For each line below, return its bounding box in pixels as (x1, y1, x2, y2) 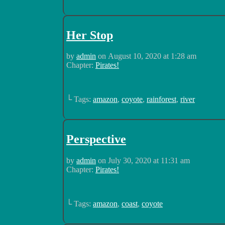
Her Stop (66, 28, 113, 42)
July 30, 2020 (108, 156, 151, 165)
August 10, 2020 (108, 52, 161, 61)
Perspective (66, 133, 126, 146)
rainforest (147, 95, 176, 104)
